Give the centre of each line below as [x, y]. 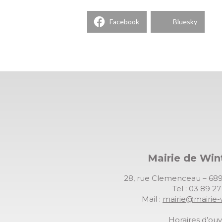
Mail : [152, 199]
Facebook [124, 22]
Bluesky [185, 22]
